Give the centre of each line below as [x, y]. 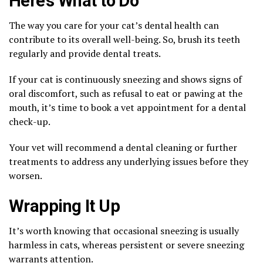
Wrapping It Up [66, 206]
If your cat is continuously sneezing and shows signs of [125, 79]
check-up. [31, 121]
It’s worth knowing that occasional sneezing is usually [124, 230]
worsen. [26, 175]
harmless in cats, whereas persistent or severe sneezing [127, 245]
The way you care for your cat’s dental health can [114, 25]
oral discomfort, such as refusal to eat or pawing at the [126, 93]
